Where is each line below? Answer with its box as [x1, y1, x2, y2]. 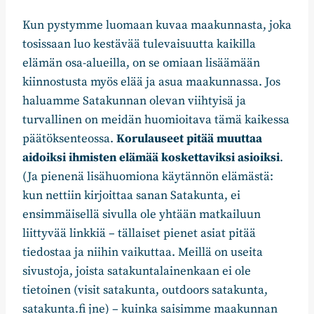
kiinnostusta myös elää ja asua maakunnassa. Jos [22, 74, 280, 90]
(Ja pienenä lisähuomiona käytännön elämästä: [22, 169, 273, 185]
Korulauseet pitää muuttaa [116, 131, 262, 147]
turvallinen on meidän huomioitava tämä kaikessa [22, 112, 289, 128]
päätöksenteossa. [22, 131, 116, 147]
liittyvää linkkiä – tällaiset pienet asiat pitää [22, 226, 256, 242]
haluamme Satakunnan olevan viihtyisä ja [22, 93, 246, 109]
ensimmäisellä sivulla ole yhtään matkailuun [22, 207, 261, 223]
